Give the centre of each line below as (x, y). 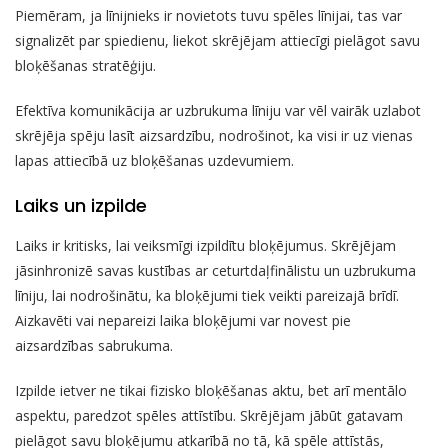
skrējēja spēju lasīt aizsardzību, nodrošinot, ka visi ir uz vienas (214, 136)
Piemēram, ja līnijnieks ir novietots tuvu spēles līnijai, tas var (208, 16)
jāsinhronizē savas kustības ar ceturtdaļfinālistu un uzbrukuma (215, 271)
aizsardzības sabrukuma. (94, 346)
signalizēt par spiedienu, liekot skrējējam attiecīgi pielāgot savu (217, 41)
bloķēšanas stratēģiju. (85, 66)
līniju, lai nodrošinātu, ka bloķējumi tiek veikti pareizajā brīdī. (207, 296)
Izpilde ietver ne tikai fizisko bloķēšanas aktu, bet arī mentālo (211, 391)
